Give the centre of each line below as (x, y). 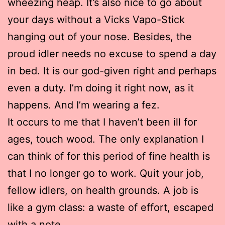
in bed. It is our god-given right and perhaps (112, 71)
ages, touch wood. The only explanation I (106, 139)
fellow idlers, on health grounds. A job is (103, 190)
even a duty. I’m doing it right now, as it (101, 88)
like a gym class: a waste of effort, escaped (110, 207)
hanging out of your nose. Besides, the (100, 36)
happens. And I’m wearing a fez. (84, 105)
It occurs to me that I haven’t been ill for (102, 122)
